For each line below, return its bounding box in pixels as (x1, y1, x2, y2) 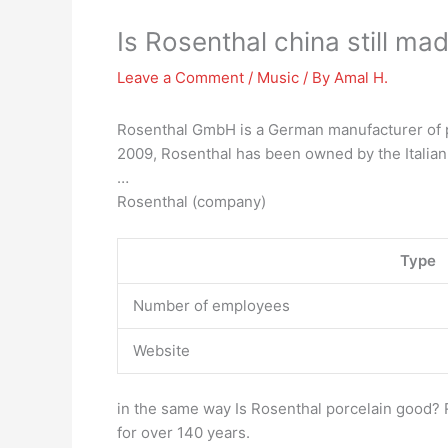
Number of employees (133, 296, 290, 315)
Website (133, 341, 190, 360)
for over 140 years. (117, 422, 250, 442)
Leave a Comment (117, 68, 244, 87)
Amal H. (334, 68, 388, 87)
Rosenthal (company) (117, 192, 266, 211)
